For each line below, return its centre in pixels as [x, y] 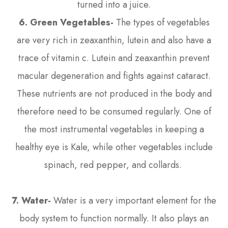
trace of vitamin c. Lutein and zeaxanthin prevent [114, 58]
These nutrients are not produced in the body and [114, 93]
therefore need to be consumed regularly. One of [114, 111]
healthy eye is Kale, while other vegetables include [114, 147]
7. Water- [33, 200]
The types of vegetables [161, 22]
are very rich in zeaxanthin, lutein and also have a [114, 40]
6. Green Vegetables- [66, 22]
